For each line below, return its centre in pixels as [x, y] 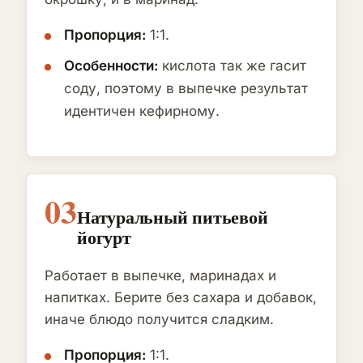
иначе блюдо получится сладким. [159, 320]
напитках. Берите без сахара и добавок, [181, 298]
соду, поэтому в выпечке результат [186, 89]
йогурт [104, 237]
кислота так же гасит [232, 66]
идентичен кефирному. [142, 111]
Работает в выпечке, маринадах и [160, 276]
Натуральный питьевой [173, 217]
